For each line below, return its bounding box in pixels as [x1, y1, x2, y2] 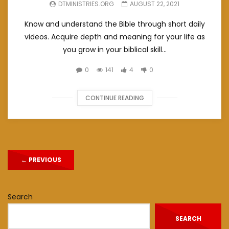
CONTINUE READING [85, 94, 144, 103]
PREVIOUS [27, 155, 61, 165]
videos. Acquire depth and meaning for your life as [24, 32, 205, 42]
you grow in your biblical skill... [62, 44, 167, 55]
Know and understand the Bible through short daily [24, 19, 205, 30]
